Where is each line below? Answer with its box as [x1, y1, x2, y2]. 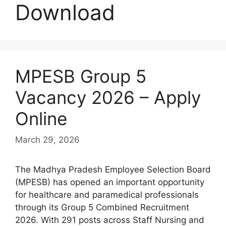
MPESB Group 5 [15, 66, 146, 87]
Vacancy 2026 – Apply [15, 87, 201, 108]
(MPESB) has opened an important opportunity [15, 177, 204, 187]
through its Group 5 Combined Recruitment [15, 202, 189, 212]
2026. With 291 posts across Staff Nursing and [15, 214, 204, 225]
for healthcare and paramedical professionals [15, 189, 199, 200]
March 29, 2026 [15, 134, 80, 145]
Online [15, 108, 67, 129]
